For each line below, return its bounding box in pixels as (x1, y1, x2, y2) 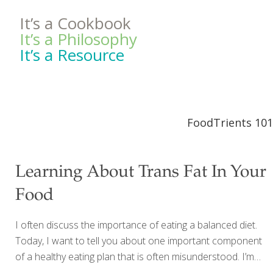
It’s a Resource (19, 44, 124, 66)
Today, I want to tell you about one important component (15, 234, 263, 247)
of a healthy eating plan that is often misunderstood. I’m (15, 250, 255, 263)
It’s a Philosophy (19, 28, 137, 50)
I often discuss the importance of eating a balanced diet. (15, 218, 258, 232)
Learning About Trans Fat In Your (15, 165, 267, 182)
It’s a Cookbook (19, 12, 131, 34)
